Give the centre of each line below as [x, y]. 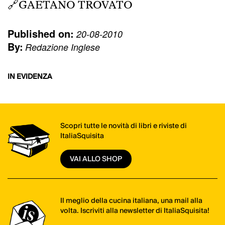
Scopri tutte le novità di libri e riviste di [123, 126]
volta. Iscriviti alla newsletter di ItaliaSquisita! [135, 211]
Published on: [41, 33]
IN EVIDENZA [30, 77]
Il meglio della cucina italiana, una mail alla [131, 201]
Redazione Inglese [63, 47]
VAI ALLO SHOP [96, 159]
